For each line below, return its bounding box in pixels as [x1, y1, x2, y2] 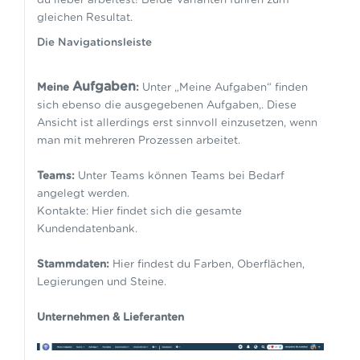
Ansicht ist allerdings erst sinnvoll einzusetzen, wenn [36, 117, 317, 129]
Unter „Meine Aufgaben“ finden [138, 81, 308, 93]
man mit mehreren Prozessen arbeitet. [36, 134, 243, 146]
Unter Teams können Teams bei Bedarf [74, 170, 284, 182]
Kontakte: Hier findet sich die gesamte [36, 205, 242, 217]
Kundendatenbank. [36, 223, 137, 235]
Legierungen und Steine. [36, 276, 166, 288]
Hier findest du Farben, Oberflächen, [108, 258, 305, 270]
